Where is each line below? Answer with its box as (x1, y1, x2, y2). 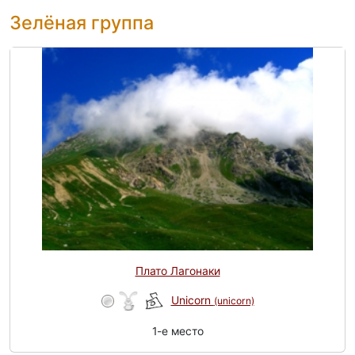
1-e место (151, 325, 204, 338)
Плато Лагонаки (135, 265, 220, 277)
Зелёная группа (10, 11, 154, 34)
